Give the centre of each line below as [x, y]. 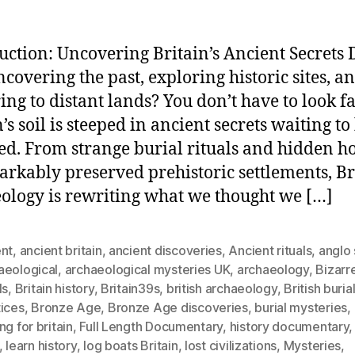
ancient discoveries [165, 250]
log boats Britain [131, 345]
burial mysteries [301, 307]
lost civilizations [231, 345]
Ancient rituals [270, 250]
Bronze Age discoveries [177, 307]
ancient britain [61, 250]
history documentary [289, 326]
